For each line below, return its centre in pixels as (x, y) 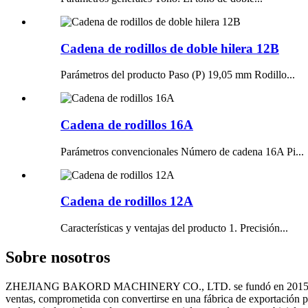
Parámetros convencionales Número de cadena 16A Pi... (182, 151)
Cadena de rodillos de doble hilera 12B (170, 48)
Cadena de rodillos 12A (127, 201)
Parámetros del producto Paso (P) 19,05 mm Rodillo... (178, 75)
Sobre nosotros (58, 257)
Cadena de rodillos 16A (127, 125)
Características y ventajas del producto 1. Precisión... (174, 228)
